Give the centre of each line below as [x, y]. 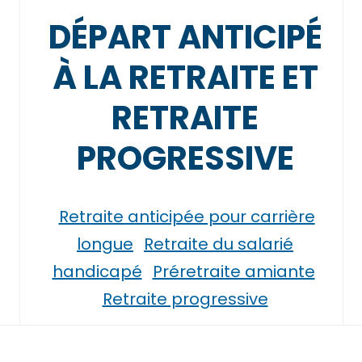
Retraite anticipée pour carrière [187, 217]
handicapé [97, 271]
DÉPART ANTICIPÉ [185, 37]
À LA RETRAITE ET [185, 78]
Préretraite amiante [234, 271]
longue [105, 244]
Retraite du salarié [219, 244]
